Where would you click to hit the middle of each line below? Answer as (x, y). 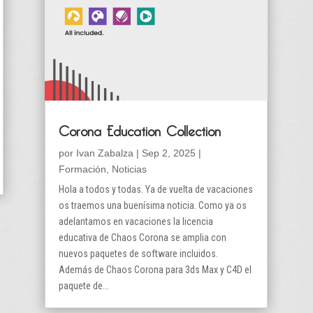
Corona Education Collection (140, 129)
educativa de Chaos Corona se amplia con (143, 238)
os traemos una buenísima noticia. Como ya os (153, 206)
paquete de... (84, 286)
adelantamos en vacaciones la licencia (136, 222)
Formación (83, 169)
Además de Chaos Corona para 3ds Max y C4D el (155, 270)
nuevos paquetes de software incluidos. (139, 254)
